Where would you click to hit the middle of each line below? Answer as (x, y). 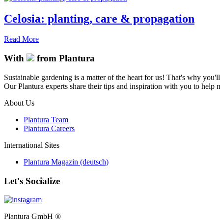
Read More (21, 39)
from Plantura (65, 58)
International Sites (32, 145)
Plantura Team (46, 119)
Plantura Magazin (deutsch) (66, 162)
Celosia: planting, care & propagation (99, 18)
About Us (19, 103)
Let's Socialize (32, 181)
